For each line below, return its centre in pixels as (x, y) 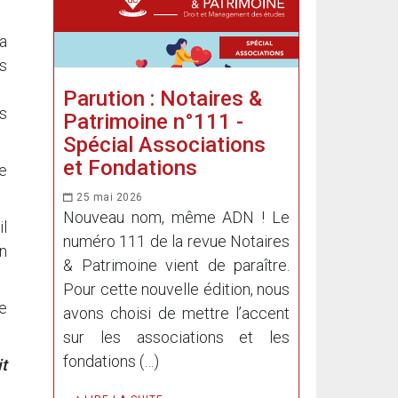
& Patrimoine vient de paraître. (176, 265)
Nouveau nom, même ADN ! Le (176, 217)
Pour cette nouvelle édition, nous (176, 289)
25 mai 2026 (108, 197)
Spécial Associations (164, 145)
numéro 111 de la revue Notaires (176, 241)
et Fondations (130, 168)
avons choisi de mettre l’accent (176, 313)
